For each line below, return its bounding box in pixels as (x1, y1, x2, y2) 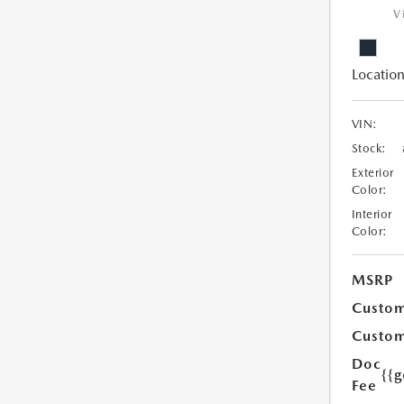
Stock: (351, 141, 387, 155)
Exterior (351, 165, 394, 179)
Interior (351, 207, 392, 221)
